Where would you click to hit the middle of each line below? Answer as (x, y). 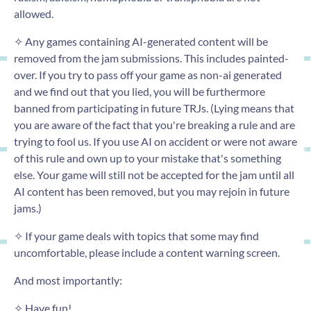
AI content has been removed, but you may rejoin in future (152, 192)
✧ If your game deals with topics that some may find (136, 236)
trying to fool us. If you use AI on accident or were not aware (155, 142)
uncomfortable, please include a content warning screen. (147, 253)
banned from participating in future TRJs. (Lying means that (154, 108)
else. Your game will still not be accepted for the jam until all (154, 175)
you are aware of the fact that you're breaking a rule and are (154, 125)
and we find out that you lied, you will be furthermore (140, 92)
